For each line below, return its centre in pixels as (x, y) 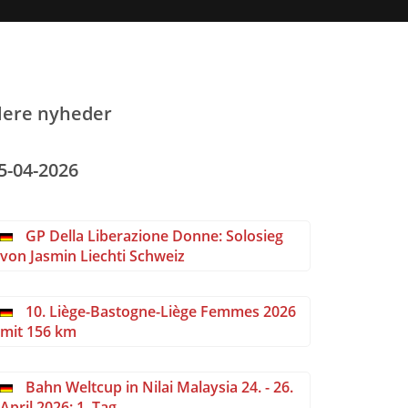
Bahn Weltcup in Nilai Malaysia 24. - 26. (158, 387)
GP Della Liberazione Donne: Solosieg (153, 236)
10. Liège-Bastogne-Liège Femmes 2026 (159, 311)
